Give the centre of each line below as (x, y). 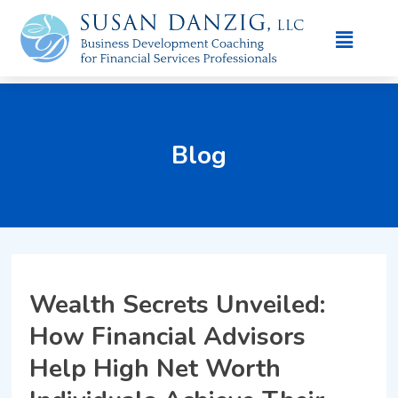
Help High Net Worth (155, 368)
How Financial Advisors (168, 336)
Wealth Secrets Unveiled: (178, 304)
